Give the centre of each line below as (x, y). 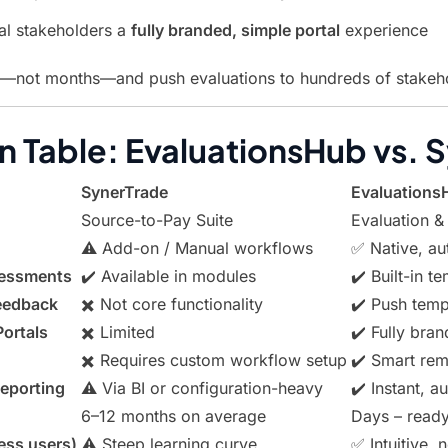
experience (384, 30)
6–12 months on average (173, 416)
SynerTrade (124, 192)
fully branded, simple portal (235, 30)
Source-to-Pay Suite (157, 220)
